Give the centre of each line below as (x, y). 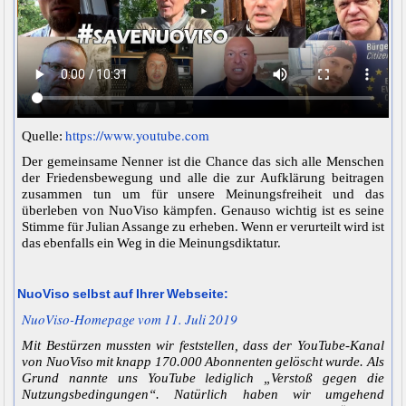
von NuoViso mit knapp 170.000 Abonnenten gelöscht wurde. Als (203, 362)
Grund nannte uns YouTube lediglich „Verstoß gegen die (203, 378)
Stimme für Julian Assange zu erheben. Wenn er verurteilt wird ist (203, 227)
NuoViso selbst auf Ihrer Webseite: (123, 294)
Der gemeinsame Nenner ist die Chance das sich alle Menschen (203, 162)
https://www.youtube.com (138, 135)
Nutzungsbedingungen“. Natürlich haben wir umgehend (203, 395)
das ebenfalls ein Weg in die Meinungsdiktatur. (152, 243)
